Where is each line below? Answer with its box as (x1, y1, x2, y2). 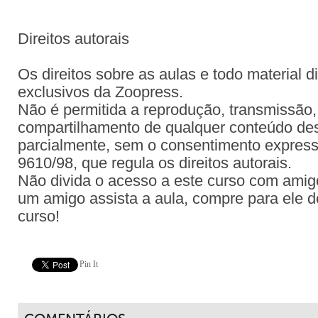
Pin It (79, 259, 98, 269)
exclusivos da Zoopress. (18, 84, 183, 101)
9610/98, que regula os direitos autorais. (18, 155, 292, 172)
